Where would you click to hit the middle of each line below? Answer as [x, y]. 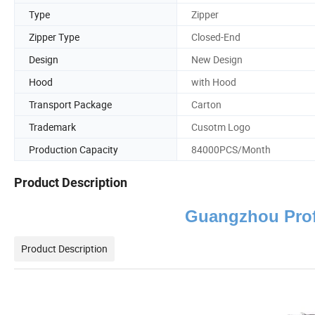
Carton [206, 104]
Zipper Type [54, 37]
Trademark [52, 127]
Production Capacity [73, 149]
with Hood [214, 82]
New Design [217, 59]
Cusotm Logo [221, 127]
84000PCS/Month [231, 149]
